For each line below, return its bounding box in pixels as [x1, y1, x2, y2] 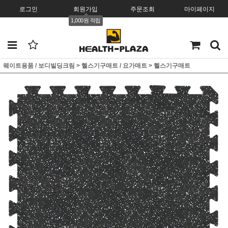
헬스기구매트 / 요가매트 [81, 62, 147, 69]
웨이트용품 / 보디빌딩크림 [3, 62, 75, 69]
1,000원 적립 [70, 15, 101, 21]
